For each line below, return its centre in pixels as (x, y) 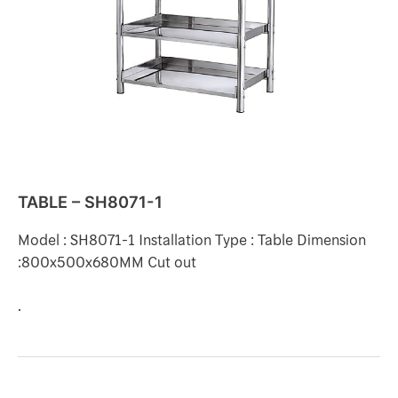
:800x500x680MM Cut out (107, 262)
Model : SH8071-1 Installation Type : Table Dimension (192, 239)
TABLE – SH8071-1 (90, 202)
